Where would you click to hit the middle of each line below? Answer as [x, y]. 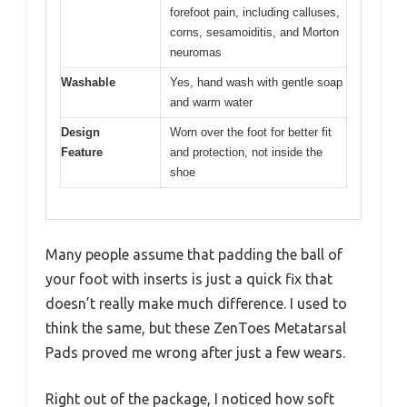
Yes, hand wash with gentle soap [256, 82]
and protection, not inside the [246, 152]
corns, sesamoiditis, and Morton [254, 32]
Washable [88, 82]
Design [80, 132]
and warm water [211, 102]
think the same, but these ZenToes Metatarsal [196, 328]
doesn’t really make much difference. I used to [196, 304]
